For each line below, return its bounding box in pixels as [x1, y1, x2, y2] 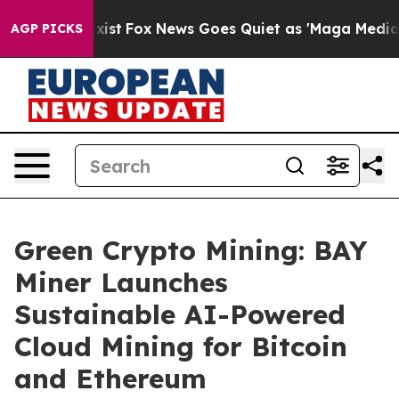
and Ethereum [14, 362, 207, 395]
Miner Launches [14, 265, 228, 299]
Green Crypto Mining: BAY [14, 233, 367, 267]
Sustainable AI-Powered [14, 297, 346, 331]
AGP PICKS [11, 20, 83, 37]
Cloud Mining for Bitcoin [14, 330, 347, 363]
